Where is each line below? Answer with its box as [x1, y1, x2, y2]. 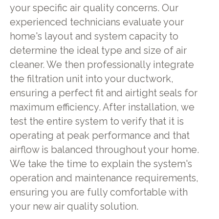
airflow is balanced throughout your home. [9, 144, 199, 155]
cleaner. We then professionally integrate [9, 59, 194, 70]
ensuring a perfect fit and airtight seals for [9, 87, 197, 99]
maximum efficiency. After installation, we [9, 101, 195, 113]
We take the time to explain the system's [9, 158, 192, 170]
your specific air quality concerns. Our [9, 2, 178, 14]
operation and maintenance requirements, [9, 172, 198, 184]
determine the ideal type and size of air [9, 44, 187, 56]
